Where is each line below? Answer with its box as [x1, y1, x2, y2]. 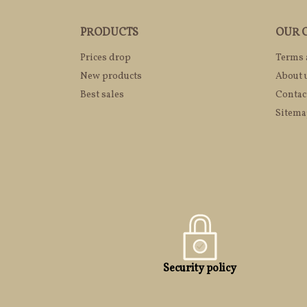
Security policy [163, 261, 237, 277]
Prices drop [80, 51, 131, 65]
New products [80, 70, 142, 84]
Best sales [80, 88, 124, 102]
